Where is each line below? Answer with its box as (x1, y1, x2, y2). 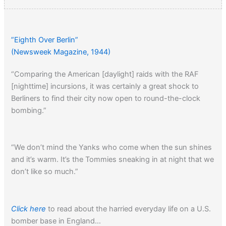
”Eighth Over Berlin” (11, 35, 79, 44)
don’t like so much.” (11, 167, 79, 177)
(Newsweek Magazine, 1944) (11, 47, 111, 56)
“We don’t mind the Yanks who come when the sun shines (11, 143, 212, 152)
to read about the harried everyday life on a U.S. (46, 204, 211, 213)
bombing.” (11, 105, 47, 115)
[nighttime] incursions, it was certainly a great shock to (11, 81, 199, 91)
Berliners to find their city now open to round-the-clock (11, 93, 201, 103)
